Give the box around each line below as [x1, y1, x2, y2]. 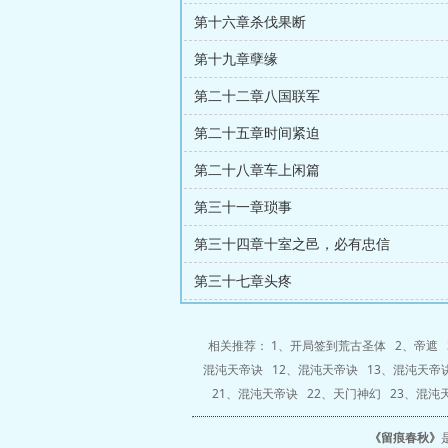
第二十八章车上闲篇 [194, 160, 320, 179]
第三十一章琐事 [194, 197, 292, 216]
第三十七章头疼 [194, 271, 292, 290]
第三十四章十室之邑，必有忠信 [194, 234, 390, 253]
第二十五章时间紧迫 [194, 123, 320, 142]
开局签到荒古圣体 [290, 337, 386, 354]
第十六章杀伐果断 [194, 12, 306, 31]
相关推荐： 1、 [208, 337, 290, 354]
